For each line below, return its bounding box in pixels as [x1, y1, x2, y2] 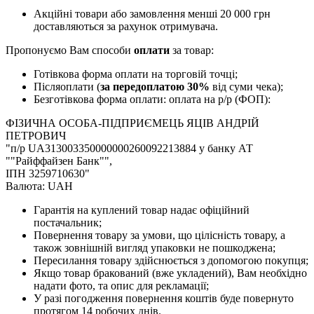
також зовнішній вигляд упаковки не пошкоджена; [34, 241, 275, 254]
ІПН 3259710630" [6, 167, 90, 179]
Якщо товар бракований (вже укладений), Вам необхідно [34, 266, 307, 279]
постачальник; [34, 216, 102, 228]
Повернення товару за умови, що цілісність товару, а [34, 228, 285, 241]
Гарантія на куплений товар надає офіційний [34, 203, 250, 216]
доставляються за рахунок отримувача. [34, 20, 218, 32]
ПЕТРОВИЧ [6, 129, 100, 142]
